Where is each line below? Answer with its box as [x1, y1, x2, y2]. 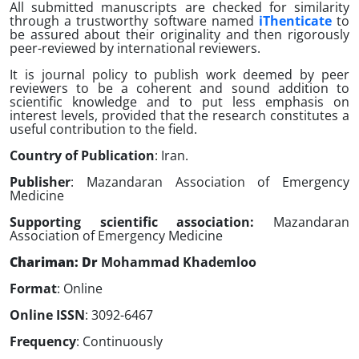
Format [10, 280, 57, 297]
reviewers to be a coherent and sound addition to [10, 79, 349, 97]
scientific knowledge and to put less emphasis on [10, 93, 349, 111]
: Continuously [76, 333, 163, 350]
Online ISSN [10, 306, 85, 324]
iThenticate [258, 12, 332, 30]
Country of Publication [10, 147, 155, 164]
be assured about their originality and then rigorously [10, 26, 349, 43]
